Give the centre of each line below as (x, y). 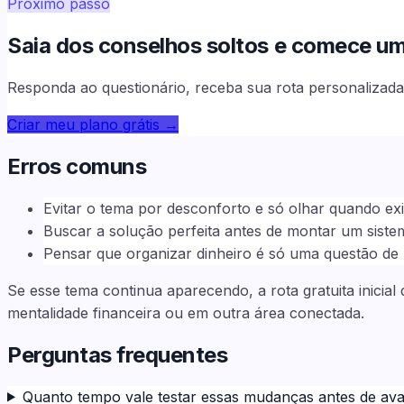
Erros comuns (77, 166)
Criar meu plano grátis (83, 124)
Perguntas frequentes (118, 354)
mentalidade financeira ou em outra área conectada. (186, 312)
